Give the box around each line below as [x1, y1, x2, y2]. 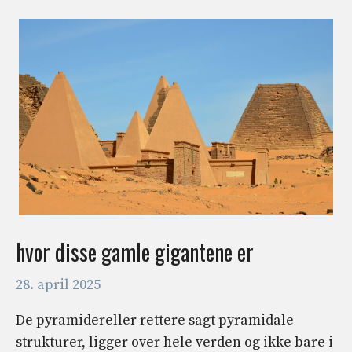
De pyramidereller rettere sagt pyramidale [16, 310, 294, 329]
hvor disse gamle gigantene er [16, 235, 254, 268]
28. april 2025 [16, 275, 101, 294]
